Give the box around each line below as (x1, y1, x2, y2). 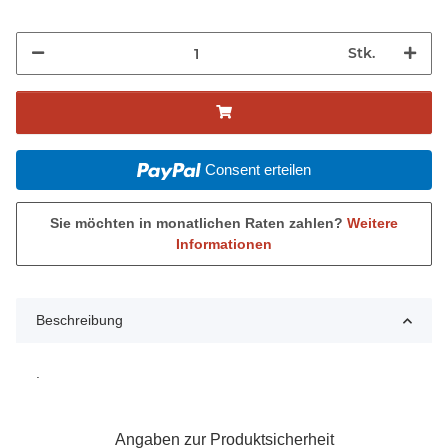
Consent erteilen (204, 161, 311, 179)
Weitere (347, 215, 398, 232)
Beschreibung (36, 312, 123, 329)
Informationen (176, 236, 272, 253)
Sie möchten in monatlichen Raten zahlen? (50, 215, 347, 232)
